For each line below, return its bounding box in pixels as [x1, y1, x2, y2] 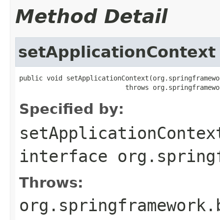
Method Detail [15, 5, 167, 27]
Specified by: [19, 100, 124, 117]
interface [19, 146, 117, 166]
